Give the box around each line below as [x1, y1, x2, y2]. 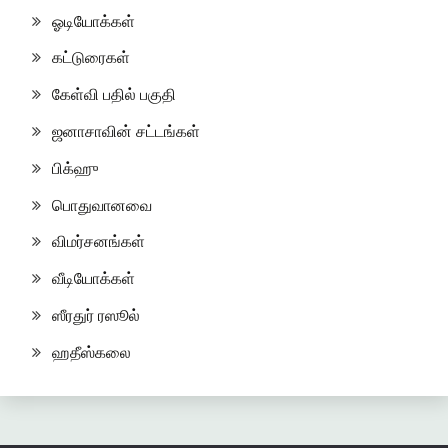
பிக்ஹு [52, 157, 98, 178]
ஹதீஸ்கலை [52, 341, 131, 362]
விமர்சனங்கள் [52, 231, 145, 252]
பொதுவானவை [52, 194, 152, 215]
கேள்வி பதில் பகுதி [52, 84, 176, 105]
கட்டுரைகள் [52, 47, 130, 68]
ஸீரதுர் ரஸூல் [52, 304, 140, 325]
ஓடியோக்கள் [52, 10, 135, 31]
